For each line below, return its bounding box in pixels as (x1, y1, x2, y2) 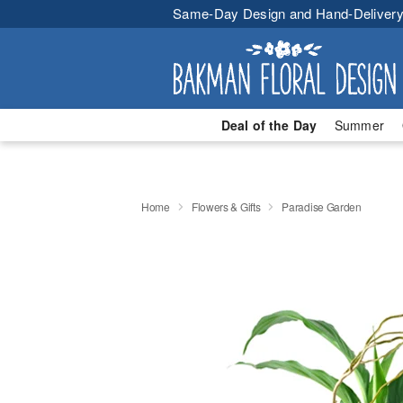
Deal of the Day (220, 116, 317, 134)
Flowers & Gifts (191, 198, 261, 214)
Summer (335, 116, 384, 134)
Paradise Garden (282, 198, 362, 214)
